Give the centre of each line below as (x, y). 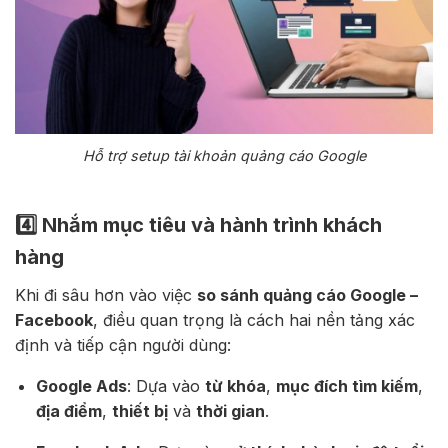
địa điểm (68, 410)
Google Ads (81, 385)
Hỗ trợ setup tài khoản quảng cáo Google (224, 155)
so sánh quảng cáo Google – (307, 294)
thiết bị (139, 410)
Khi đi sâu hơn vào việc (106, 294)
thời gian (230, 410)
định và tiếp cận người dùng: (123, 344)
